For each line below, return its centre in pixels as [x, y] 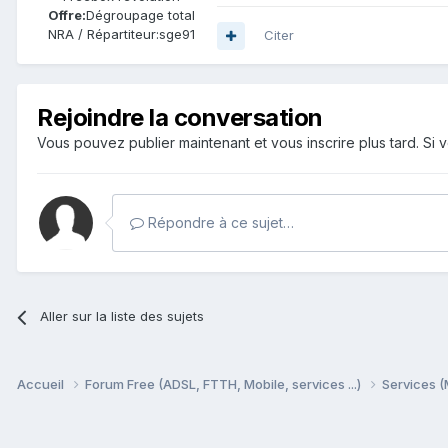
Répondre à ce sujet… [219, 223]
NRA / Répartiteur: [103, 34]
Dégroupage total [140, 15]
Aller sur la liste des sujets [122, 316]
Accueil [42, 384]
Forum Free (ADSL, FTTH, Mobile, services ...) [224, 384]
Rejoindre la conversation [180, 118]
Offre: [66, 15]
